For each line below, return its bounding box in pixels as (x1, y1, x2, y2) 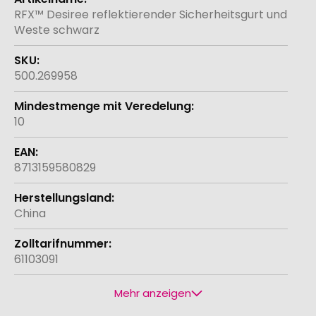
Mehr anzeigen (114, 285, 191, 300)
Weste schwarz (14, 21, 99, 38)
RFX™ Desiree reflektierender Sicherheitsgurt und (14, 6, 287, 23)
